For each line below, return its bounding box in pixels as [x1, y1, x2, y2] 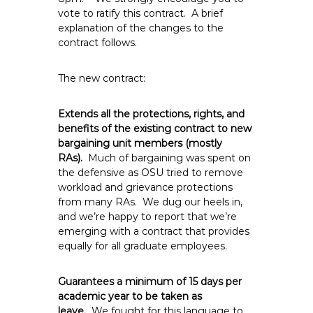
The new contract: [58, 72, 146, 85]
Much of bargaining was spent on [88, 152, 252, 164]
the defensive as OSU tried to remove [58, 166, 244, 179]
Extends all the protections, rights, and [58, 108, 245, 120]
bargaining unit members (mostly [58, 137, 223, 150]
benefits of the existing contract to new [58, 122, 252, 135]
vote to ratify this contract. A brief [58, 7, 224, 20]
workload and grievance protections [58, 181, 233, 194]
